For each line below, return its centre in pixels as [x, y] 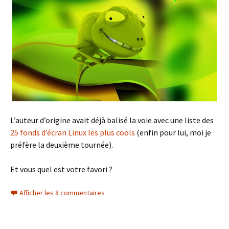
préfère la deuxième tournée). [62, 145]
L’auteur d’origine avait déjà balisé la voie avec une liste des [112, 120]
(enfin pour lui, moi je [173, 132]
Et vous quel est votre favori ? [61, 169]
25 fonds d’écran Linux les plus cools [73, 132]
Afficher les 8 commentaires [62, 193]
